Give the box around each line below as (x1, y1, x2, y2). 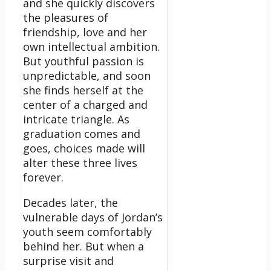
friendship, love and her (23, 25, 147, 40)
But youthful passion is (23, 54, 144, 69)
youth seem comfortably (23, 224, 152, 240)
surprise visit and (23, 253, 114, 269)
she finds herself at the (23, 83, 143, 98)
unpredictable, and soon (23, 68, 151, 83)
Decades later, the (23, 195, 118, 211)
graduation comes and (23, 126, 140, 142)
